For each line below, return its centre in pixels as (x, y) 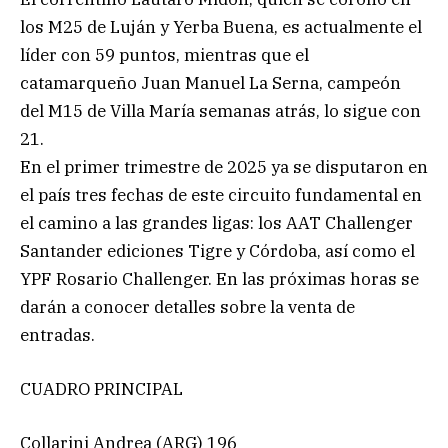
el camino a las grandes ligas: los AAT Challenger (216, 222)
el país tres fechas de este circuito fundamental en (221, 194)
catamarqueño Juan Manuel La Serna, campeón (210, 82)
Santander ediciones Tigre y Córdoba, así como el (217, 250)
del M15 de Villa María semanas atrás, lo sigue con (220, 110)
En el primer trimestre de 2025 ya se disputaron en (224, 166)
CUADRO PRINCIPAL (101, 388)
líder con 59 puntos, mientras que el (164, 54)
